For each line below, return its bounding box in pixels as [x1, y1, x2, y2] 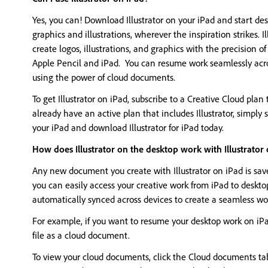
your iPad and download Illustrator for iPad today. [32, 121, 224, 133]
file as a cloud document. [32, 229, 132, 241]
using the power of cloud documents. [32, 71, 175, 83]
